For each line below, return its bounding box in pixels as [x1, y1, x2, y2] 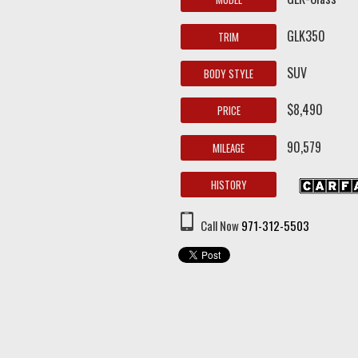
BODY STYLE [204, 65, 254, 82]
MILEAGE [213, 139, 245, 156]
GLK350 [287, 26, 326, 46]
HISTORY [210, 177, 247, 193]
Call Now [201, 217, 239, 235]
